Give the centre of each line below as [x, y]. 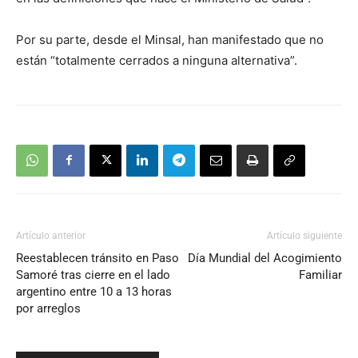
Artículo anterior [51, 235]
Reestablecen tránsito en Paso [97, 258]
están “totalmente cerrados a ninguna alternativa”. [157, 60]
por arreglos [48, 308]
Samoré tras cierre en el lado [93, 274]
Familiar [320, 274]
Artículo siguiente [304, 235]
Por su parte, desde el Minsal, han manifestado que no [170, 39]
